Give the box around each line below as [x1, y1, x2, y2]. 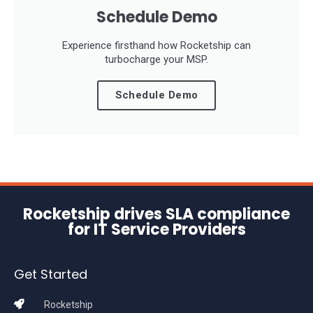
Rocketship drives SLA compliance [23, 203, 290, 225]
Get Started [14, 265, 87, 283]
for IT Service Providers [67, 218, 246, 240]
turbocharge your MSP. [105, 53, 208, 66]
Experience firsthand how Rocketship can [62, 39, 251, 52]
